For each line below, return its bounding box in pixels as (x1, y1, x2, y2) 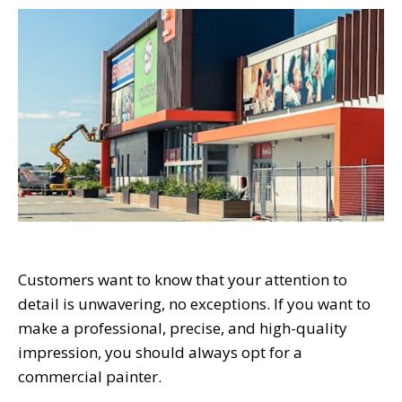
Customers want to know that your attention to (18, 269, 347, 291)
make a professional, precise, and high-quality (18, 318, 347, 339)
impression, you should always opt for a (18, 342, 302, 363)
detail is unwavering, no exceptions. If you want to (18, 293, 371, 315)
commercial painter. (18, 366, 162, 388)
